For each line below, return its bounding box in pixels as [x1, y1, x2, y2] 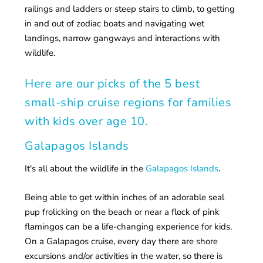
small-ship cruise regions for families [25, 95, 232, 110]
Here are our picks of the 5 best [25, 76, 200, 92]
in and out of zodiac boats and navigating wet [25, 18, 205, 29]
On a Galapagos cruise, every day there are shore [25, 235, 218, 247]
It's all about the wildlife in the [25, 163, 146, 174]
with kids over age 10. [25, 113, 149, 129]
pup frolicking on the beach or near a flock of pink [25, 206, 220, 218]
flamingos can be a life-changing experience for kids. [25, 221, 232, 232]
